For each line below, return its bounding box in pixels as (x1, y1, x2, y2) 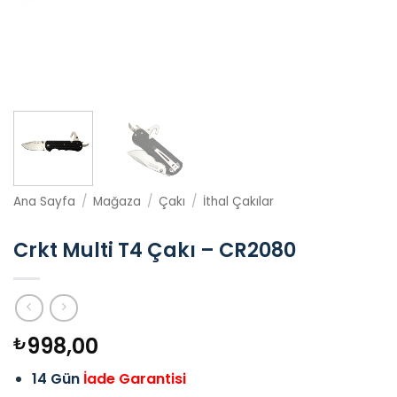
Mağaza (93, 192, 142, 210)
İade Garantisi (82, 369, 186, 390)
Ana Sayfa (13, 192, 75, 210)
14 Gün (31, 369, 83, 390)
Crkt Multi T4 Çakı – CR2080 (13, 235, 296, 264)
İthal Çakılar (203, 192, 275, 210)
